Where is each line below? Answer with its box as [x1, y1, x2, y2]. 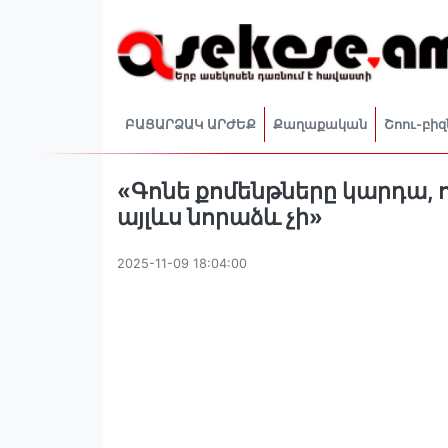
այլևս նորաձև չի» [117, 203, 323, 230]
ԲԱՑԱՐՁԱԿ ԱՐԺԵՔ [125, 116, 256, 132]
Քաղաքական [273, 116, 367, 132]
